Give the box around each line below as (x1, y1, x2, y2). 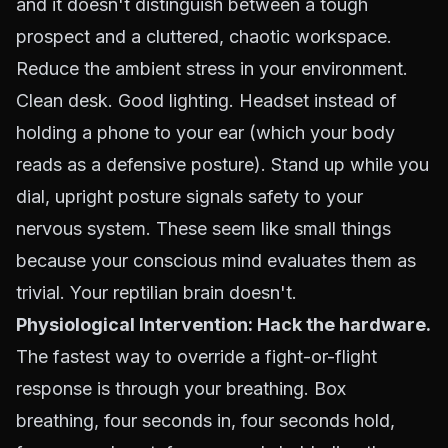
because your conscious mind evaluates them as (16, 250, 416, 271)
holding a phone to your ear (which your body (16, 122, 395, 143)
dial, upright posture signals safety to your (16, 186, 363, 207)
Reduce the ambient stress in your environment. (16, 58, 408, 79)
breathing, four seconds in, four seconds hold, (16, 410, 395, 431)
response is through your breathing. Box (16, 378, 346, 399)
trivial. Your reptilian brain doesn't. (16, 282, 297, 303)
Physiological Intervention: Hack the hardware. (16, 314, 431, 335)
